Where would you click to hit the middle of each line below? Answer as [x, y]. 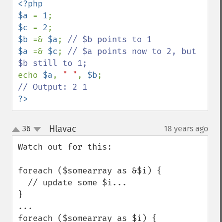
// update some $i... [23, 183]
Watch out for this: [65, 147]
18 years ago [186, 129]
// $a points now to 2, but [132, 51]
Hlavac [62, 129]
